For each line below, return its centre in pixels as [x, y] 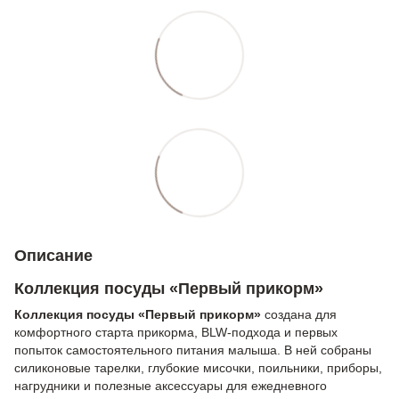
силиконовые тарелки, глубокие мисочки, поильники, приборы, [198, 367]
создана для [299, 314]
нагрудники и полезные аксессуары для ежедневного [171, 385]
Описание [53, 255]
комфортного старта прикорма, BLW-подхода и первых [176, 332]
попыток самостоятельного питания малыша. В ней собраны [193, 350]
